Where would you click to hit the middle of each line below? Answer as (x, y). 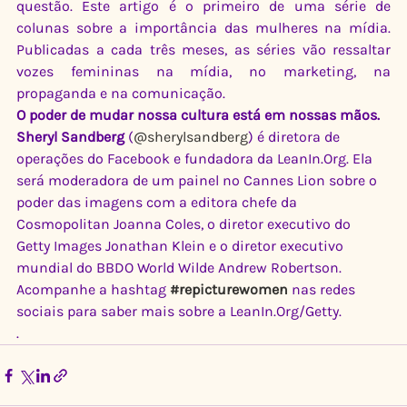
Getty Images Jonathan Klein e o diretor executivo (182, 246)
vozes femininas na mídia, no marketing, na (203, 72)
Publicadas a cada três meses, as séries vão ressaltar (203, 50)
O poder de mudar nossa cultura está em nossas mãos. (198, 115)
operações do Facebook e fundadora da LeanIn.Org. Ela (196, 159)
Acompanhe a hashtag (93, 290)
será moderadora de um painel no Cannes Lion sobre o (199, 181)
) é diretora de (296, 137)
